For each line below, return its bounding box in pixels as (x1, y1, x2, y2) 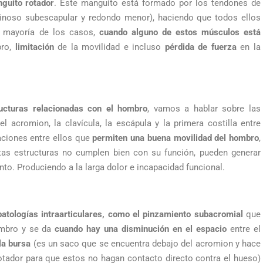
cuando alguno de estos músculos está (99, 27, 261, 38)
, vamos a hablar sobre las (147, 103, 261, 114)
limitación (11, 42, 54, 52)
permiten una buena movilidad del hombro (92, 133, 259, 143)
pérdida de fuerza (164, 42, 237, 52)
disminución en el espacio (122, 224, 231, 234)
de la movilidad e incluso (53, 42, 165, 52)
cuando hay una (55, 224, 119, 234)
